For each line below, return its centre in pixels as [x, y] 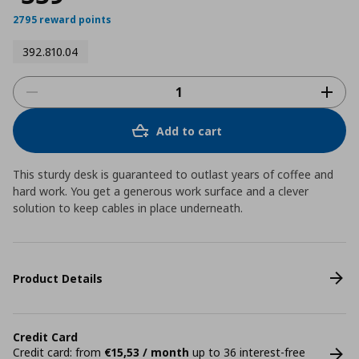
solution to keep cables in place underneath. [128, 208]
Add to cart [189, 131]
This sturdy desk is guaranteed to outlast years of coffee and [173, 174]
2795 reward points [62, 20]
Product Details [58, 278]
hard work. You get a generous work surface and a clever [161, 191]
